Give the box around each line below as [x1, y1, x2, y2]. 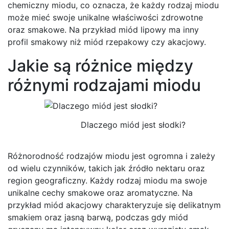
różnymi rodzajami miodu [8, 75, 201, 95]
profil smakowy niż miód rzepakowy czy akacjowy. [8, 36, 206, 47]
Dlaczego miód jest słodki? [80, 120, 186, 130]
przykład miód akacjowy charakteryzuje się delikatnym [8, 200, 221, 211]
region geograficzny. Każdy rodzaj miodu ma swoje [8, 175, 207, 186]
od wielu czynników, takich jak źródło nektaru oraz [8, 163, 205, 174]
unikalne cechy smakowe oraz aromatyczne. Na [8, 188, 193, 198]
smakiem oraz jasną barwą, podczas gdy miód [8, 212, 188, 223]
